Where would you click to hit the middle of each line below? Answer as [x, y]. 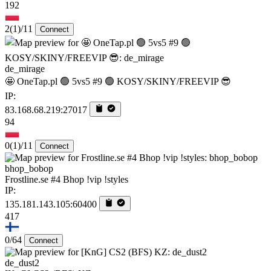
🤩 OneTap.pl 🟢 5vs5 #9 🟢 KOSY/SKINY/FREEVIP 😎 [118, 82]
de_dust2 [22, 263]
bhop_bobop [29, 169]
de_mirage [25, 69]
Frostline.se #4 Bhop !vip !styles [67, 180]
